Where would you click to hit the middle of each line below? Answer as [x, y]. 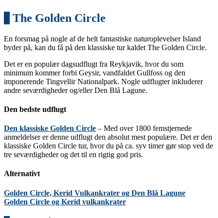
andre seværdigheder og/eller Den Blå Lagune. [76, 90]
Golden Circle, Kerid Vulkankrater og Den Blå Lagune [95, 193]
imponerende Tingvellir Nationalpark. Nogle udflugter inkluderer [103, 81]
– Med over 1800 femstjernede [144, 128]
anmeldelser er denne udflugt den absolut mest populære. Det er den [108, 137]
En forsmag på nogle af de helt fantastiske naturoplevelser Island [102, 38]
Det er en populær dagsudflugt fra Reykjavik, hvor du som [94, 64]
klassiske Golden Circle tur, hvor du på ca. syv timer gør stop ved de [109, 146]
